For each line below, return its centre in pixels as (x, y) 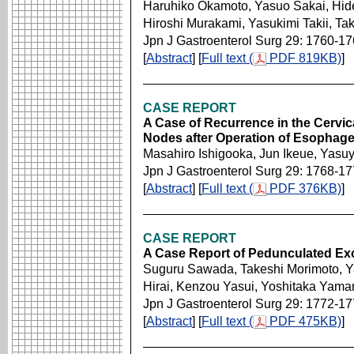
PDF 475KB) (304, 321)
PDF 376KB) (304, 188)
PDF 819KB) (304, 58)
